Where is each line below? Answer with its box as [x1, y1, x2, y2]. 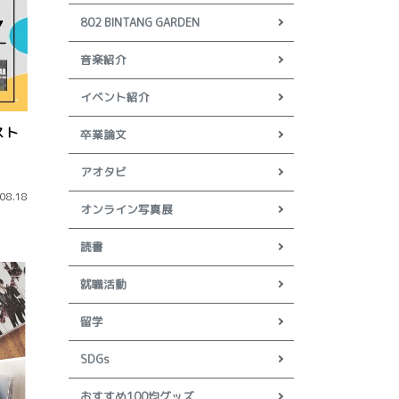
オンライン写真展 [79, 201, 173, 217]
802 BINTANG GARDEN [79, 14, 199, 30]
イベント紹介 [79, 89, 150, 105]
